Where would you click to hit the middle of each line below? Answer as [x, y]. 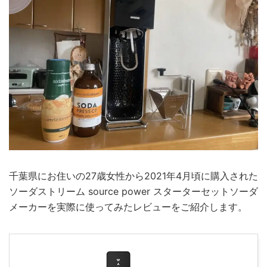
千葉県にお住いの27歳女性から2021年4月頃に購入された [133, 176]
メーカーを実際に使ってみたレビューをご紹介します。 [128, 207]
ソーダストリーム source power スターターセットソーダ [133, 191]
